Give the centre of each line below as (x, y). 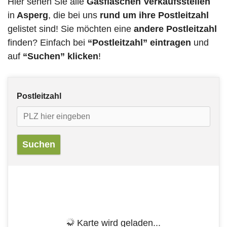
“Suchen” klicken (61, 56)
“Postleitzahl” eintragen (139, 43)
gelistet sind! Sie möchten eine (71, 29)
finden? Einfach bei (48, 43)
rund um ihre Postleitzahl (154, 15)
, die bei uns (74, 15)
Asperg (31, 15)
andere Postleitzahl (175, 29)
